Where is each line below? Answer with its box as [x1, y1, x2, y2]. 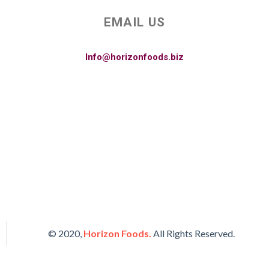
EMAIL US [103, 15, 166, 30]
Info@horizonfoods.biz [85, 52, 184, 62]
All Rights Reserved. [151, 228, 235, 239]
